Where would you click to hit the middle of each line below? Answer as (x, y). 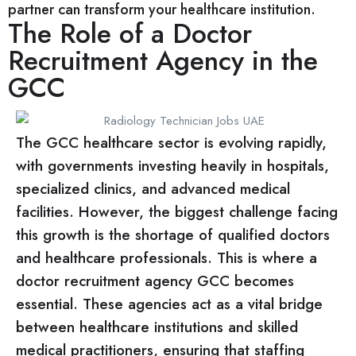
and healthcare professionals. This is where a (166, 258)
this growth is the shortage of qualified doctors (173, 235)
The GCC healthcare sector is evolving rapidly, (171, 143)
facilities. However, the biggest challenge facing (177, 212)
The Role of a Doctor (130, 33)
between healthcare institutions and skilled (157, 327)
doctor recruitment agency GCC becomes (155, 281)
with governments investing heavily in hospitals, (172, 166)
